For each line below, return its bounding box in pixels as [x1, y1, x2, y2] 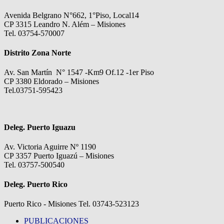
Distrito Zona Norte [4, 48, 71, 57]
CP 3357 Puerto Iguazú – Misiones [4, 151, 114, 160]
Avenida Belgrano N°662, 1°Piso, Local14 [4, 10, 139, 19]
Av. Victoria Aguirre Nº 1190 [4, 142, 96, 151]
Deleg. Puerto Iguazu [4, 122, 75, 131]
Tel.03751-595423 [4, 86, 62, 95]
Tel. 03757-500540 [4, 160, 64, 169]
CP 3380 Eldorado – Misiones [4, 77, 99, 86]
